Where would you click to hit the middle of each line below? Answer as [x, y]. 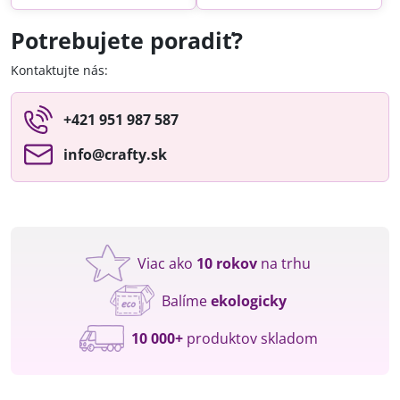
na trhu [284, 263]
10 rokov [227, 263]
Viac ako [167, 263]
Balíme [186, 300]
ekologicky [249, 300]
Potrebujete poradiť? [127, 40]
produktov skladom [250, 338]
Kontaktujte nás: [59, 70]
